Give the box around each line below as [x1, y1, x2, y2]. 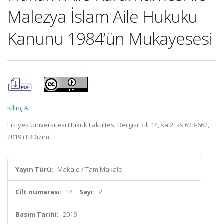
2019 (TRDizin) [7, 132, 49, 141]
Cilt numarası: [15, 187, 62, 196]
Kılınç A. [7, 103, 30, 112]
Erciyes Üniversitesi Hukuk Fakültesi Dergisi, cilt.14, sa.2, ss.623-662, [7, 120, 209, 129]
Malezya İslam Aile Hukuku [7, 5, 197, 28]
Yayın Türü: [15, 165, 53, 174]
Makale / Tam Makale [57, 165, 122, 174]
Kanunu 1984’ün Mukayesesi [7, 27, 212, 50]
